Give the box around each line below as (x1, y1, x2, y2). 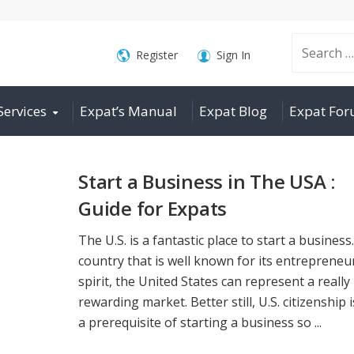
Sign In (216, 47, 250, 62)
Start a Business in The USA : (78, 168, 336, 194)
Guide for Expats (78, 195, 228, 221)
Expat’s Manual (80, 102, 177, 120)
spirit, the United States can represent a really (78, 272, 350, 290)
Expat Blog (199, 102, 267, 120)
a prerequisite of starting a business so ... (78, 313, 322, 331)
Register (135, 47, 178, 62)
